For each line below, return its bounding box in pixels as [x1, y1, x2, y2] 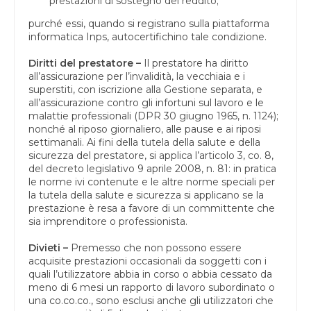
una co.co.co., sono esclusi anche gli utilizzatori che [28, 294, 274, 307]
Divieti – [28, 241, 68, 254]
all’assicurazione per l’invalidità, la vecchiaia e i [28, 69, 245, 83]
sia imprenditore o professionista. [28, 215, 187, 228]
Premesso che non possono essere [68, 241, 242, 254]
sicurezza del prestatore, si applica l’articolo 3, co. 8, [28, 149, 274, 162]
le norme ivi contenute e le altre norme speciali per [28, 175, 275, 188]
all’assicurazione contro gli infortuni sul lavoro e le [28, 96, 264, 109]
